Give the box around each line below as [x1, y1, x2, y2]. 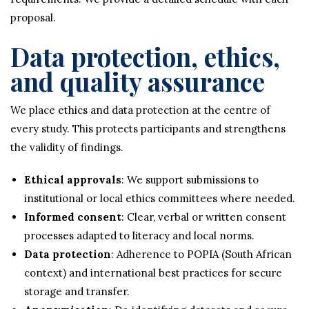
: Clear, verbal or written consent [121, 210, 286, 223]
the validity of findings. [10, 141, 123, 154]
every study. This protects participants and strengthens [10, 122, 286, 135]
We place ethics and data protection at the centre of [10, 103, 270, 117]
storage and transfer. [24, 285, 130, 298]
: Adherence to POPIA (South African [111, 248, 292, 261]
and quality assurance [10, 64, 265, 98]
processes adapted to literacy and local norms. [24, 229, 255, 242]
